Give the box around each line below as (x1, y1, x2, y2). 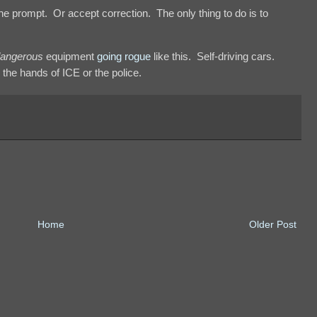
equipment (43, 50, 97, 63)
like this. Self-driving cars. (151, 50, 277, 63)
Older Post (249, 218, 296, 230)
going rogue (97, 50, 151, 63)
